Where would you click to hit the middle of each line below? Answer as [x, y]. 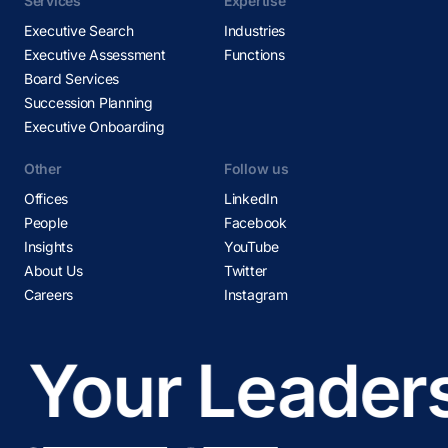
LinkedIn [251, 198]
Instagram [256, 294]
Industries [255, 30]
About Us [53, 270]
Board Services [72, 78]
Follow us [256, 168]
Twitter [246, 270]
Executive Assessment [95, 54]
